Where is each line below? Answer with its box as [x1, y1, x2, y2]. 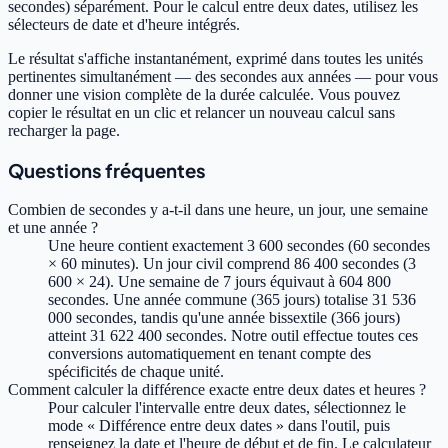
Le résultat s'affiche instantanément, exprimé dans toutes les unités [8, 50, 423, 68]
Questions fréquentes [8, 158, 206, 182]
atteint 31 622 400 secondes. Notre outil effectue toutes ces [48, 326, 418, 344]
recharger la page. [8, 122, 120, 140]
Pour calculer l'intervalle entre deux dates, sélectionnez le [48, 398, 406, 416]
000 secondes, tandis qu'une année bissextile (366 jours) [48, 308, 400, 326]
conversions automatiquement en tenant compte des [48, 344, 371, 362]
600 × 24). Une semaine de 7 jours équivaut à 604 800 [48, 272, 391, 290]
